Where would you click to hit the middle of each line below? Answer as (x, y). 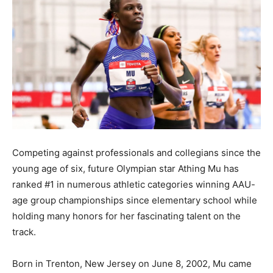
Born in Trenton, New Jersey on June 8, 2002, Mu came (132, 263)
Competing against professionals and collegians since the (136, 152)
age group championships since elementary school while (135, 200)
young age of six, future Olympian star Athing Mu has (126, 168)
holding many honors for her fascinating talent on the (126, 216)
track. (24, 232)
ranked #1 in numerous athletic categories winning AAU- (134, 184)
